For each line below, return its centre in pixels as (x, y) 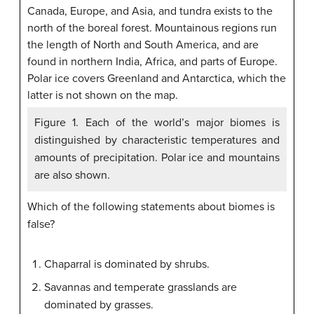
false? (41, 224)
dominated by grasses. (99, 305)
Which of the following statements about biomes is (151, 207)
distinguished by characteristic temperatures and (157, 140)
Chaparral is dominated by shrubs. (127, 264)
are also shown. (72, 175)
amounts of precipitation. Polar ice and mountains (157, 158)
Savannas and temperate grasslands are (141, 287)
